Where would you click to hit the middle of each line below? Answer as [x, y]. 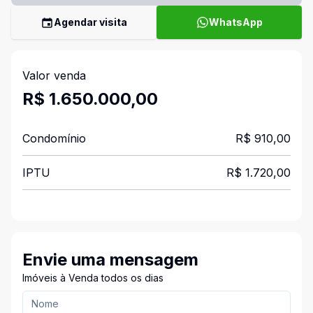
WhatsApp [235, 22]
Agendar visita [90, 22]
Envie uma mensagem [110, 260]
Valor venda [54, 75]
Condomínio [54, 138]
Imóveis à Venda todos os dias [93, 278]
